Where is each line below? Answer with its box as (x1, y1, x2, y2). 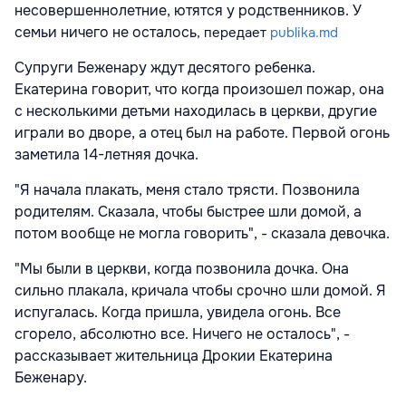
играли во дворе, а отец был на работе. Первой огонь (14, 123, 390, 143)
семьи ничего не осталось (14, 23, 197, 43)
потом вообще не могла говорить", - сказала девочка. (14, 224, 390, 244)
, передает (197, 24, 270, 43)
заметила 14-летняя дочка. (14, 145, 198, 165)
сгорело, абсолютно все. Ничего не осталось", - (14, 324, 350, 344)
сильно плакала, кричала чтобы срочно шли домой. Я (14, 281, 386, 301)
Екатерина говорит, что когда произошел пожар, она (14, 80, 384, 100)
